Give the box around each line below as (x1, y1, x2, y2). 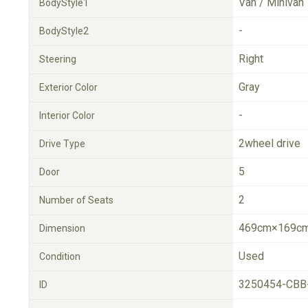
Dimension (39, 222, 85, 234)
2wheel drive (239, 136, 300, 150)
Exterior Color (39, 81, 98, 93)
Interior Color (39, 109, 95, 121)
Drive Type (39, 137, 85, 149)
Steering (39, 53, 76, 65)
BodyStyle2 (39, 25, 89, 36)
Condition (39, 250, 80, 262)
